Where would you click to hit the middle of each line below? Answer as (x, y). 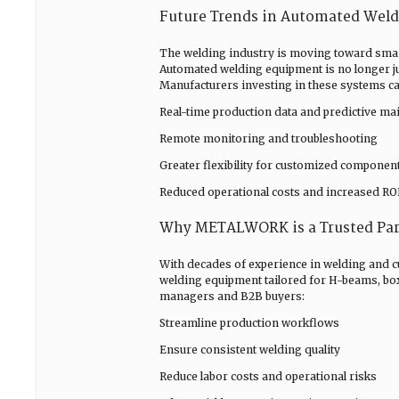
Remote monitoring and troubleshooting (269, 138)
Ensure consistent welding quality (250, 350)
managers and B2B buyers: (232, 296)
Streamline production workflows (249, 323)
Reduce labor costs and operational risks (268, 376)
